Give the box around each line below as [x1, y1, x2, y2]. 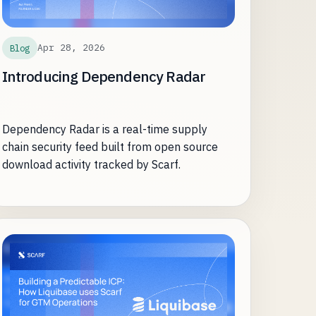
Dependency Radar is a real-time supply [1, 121, 207, 136]
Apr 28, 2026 [37, 42, 105, 54]
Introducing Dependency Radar [1, 66, 206, 86]
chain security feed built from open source [1, 139, 218, 154]
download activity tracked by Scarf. [1, 157, 181, 171]
